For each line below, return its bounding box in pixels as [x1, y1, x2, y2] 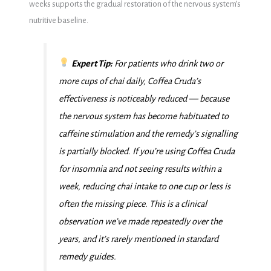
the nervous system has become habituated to [58, 111, 229, 121]
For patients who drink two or [113, 58, 224, 68]
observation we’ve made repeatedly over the [58, 216, 222, 226]
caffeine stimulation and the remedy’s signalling [58, 128, 238, 139]
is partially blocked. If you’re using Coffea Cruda [58, 146, 235, 156]
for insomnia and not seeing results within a [58, 163, 221, 174]
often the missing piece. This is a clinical [58, 198, 207, 209]
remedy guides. [58, 251, 116, 261]
